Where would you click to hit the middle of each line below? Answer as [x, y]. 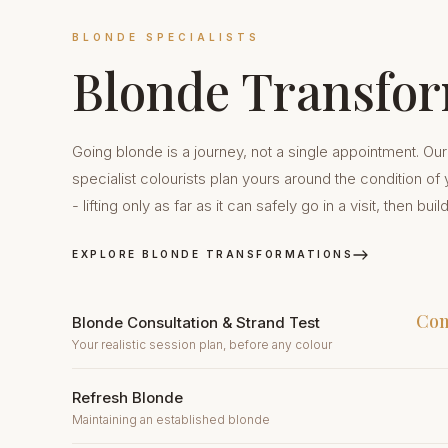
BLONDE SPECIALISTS [166, 37]
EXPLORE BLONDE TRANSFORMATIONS [212, 254]
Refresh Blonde [127, 397]
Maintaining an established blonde [171, 419]
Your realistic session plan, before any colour [202, 344]
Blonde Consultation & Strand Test [196, 322]
